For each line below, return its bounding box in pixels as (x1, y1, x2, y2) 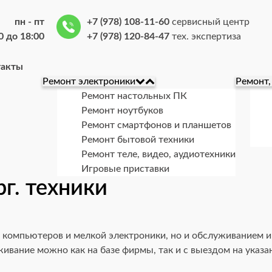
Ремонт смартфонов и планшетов (81, 120, 231, 130)
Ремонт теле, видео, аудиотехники (81, 149, 236, 159)
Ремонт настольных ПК (81, 91, 187, 101)
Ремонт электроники (42, 76, 135, 86)
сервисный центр (169, 17, 250, 27)
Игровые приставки (81, 164, 169, 174)
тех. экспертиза (169, 32, 241, 41)
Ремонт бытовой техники (81, 135, 194, 144)
